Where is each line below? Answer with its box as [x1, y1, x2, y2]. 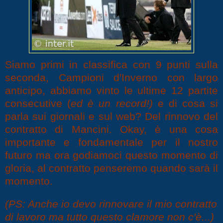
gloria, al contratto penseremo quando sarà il [5, 162, 218, 174]
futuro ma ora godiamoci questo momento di [5, 149, 218, 161]
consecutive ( [5, 98, 71, 110]
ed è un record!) [71, 98, 153, 110]
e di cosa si [152, 98, 218, 110]
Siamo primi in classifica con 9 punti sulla [5, 59, 218, 71]
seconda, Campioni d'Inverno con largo [5, 72, 218, 84]
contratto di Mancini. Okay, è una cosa [5, 123, 218, 135]
